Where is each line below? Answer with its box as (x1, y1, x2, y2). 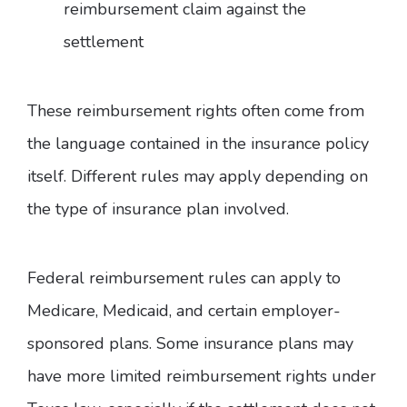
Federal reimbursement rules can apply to (27, 267, 341, 290)
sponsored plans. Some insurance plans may (27, 333, 353, 355)
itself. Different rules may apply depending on (27, 165, 368, 188)
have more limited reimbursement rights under (27, 365, 376, 388)
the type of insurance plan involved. (27, 198, 293, 221)
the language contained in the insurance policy (27, 133, 369, 155)
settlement (64, 31, 144, 54)
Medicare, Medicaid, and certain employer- (27, 300, 341, 323)
